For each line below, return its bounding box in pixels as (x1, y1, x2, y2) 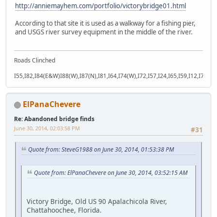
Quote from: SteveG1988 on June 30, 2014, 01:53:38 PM (28, 145, 174, 154)
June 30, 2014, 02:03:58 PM (14, 124, 80, 132)
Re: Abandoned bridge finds (14, 115, 94, 124)
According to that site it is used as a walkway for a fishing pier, (15, 18, 196, 28)
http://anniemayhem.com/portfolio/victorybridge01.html (15, 1, 186, 10)
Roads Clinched (14, 56, 55, 65)
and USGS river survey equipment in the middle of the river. (15, 27, 193, 36)
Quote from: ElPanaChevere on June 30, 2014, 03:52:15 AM (34, 169, 187, 177)
